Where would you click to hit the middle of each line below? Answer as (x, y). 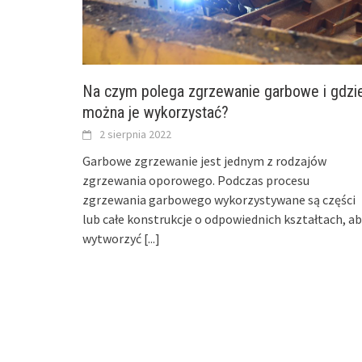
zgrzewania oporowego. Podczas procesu (196, 180)
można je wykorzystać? (156, 112)
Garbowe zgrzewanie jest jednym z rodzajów (204, 160)
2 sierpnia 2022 (135, 134)
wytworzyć (113, 238)
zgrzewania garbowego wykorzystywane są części (219, 199)
